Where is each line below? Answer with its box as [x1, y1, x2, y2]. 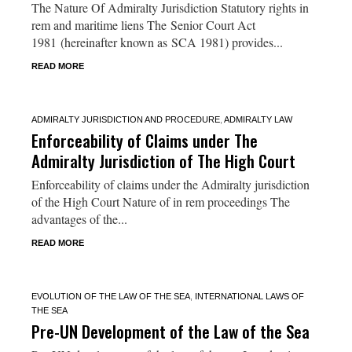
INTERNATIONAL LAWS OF [194, 291, 304, 301]
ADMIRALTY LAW [223, 114, 292, 124]
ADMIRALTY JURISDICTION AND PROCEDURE [31, 114, 220, 124]
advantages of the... [31, 210, 127, 227]
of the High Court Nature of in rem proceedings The [31, 192, 290, 210]
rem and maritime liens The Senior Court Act [31, 16, 255, 33]
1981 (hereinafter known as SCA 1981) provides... [31, 33, 283, 50]
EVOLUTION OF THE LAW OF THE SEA [31, 291, 190, 301]
